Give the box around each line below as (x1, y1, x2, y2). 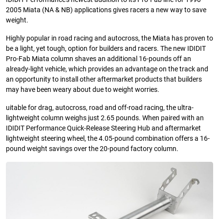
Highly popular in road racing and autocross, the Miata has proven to (6, 34, 213, 43)
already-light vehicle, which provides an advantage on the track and (6, 65, 208, 74)
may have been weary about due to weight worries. (6, 86, 159, 94)
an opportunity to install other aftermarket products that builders (6, 75, 202, 84)
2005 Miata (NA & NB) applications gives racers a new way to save (6, 6, 206, 15)
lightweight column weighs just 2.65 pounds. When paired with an (6, 114, 204, 123)
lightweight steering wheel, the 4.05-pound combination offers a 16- (6, 134, 210, 143)
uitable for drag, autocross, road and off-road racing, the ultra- (6, 104, 194, 112)
